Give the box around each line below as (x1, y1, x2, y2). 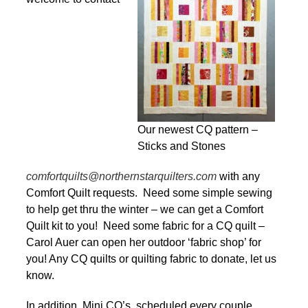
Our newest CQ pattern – (137, 124, 258, 136)
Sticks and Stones (137, 140, 225, 153)
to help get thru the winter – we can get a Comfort (26, 203, 263, 216)
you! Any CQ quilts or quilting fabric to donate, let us (26, 253, 276, 265)
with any (217, 170, 260, 183)
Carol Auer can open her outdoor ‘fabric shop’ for (26, 236, 261, 249)
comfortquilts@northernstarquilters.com (26, 170, 217, 183)
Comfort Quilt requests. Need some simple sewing (26, 187, 272, 199)
